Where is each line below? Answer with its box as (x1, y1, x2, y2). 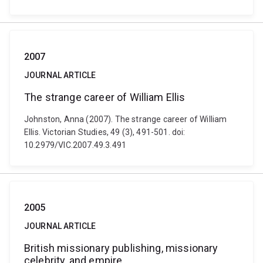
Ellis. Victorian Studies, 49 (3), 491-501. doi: (24, 127, 186, 137)
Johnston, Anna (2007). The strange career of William (24, 114, 227, 124)
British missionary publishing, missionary (24, 242, 218, 254)
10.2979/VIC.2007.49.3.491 (24, 140, 127, 150)
